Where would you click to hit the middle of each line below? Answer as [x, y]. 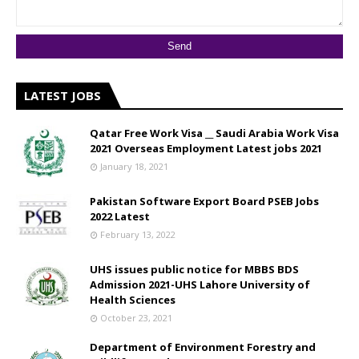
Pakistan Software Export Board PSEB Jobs [204, 202]
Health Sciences [133, 300]
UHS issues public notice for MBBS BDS [194, 270]
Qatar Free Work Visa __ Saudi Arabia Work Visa [214, 133]
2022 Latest [120, 217]
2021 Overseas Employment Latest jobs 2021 [206, 149]
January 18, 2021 [134, 167]
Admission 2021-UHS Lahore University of [200, 285]
